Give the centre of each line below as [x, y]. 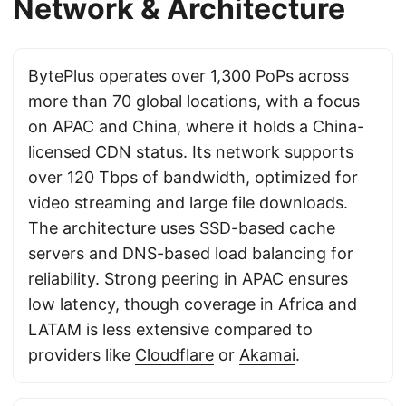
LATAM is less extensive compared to [170, 329]
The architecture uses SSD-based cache [182, 228]
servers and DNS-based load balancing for [191, 253]
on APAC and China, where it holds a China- [196, 126]
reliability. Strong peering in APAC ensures [188, 279]
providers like [82, 355]
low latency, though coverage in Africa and [193, 304]
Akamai [267, 355]
